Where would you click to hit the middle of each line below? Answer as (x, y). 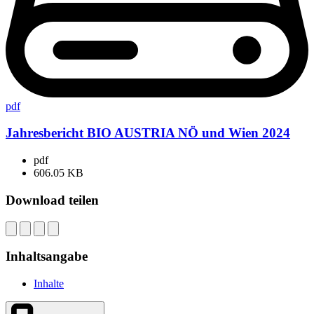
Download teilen (52, 200)
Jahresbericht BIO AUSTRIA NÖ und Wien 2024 (148, 133)
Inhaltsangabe (47, 257)
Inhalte (49, 284)
